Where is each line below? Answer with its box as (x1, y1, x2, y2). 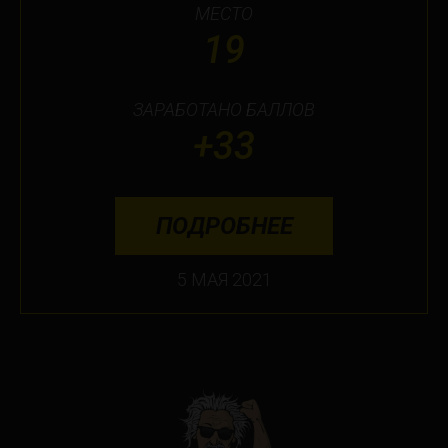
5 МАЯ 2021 (176, 268, 272, 290)
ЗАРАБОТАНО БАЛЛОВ (133, 99, 315, 121)
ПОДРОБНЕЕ (155, 211, 293, 240)
